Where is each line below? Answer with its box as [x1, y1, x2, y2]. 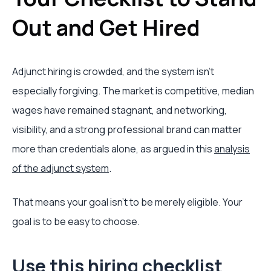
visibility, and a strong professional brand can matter [12, 123, 242, 136]
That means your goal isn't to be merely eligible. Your [12, 195, 243, 209]
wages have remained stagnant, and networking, [12, 103, 227, 117]
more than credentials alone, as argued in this [12, 142, 214, 155]
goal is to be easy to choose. [12, 215, 140, 228]
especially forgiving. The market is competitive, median [12, 84, 254, 97]
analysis [214, 142, 250, 155]
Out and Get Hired [12, 13, 200, 42]
